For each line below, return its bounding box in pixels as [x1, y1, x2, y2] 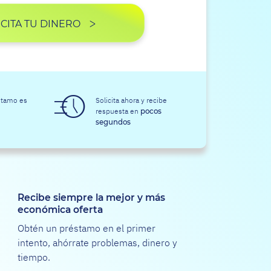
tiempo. [17, 251, 50, 264]
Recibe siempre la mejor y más [17, 193, 165, 203]
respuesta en [96, 106, 141, 116]
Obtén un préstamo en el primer [17, 222, 155, 235]
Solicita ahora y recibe [96, 96, 168, 105]
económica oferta [17, 205, 103, 215]
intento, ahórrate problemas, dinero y [17, 237, 177, 249]
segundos [96, 119, 131, 126]
